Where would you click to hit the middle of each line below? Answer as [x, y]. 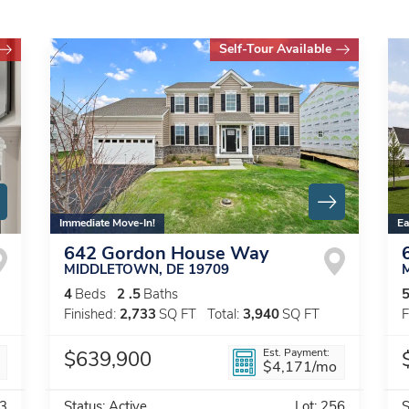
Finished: [90, 316]
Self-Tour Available [275, 49]
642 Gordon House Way [167, 255]
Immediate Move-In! [107, 224]
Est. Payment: [296, 354]
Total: [223, 316]
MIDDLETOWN [111, 271]
